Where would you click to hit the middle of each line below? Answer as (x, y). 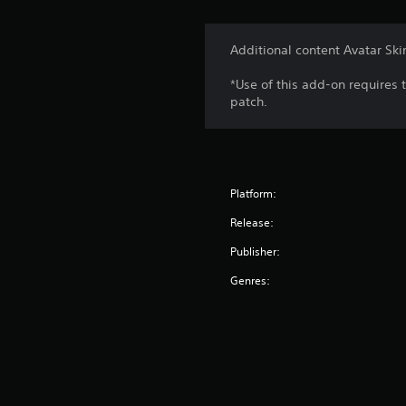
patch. (249, 102)
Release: (252, 223)
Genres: (251, 281)
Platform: (254, 194)
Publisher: (256, 252)
